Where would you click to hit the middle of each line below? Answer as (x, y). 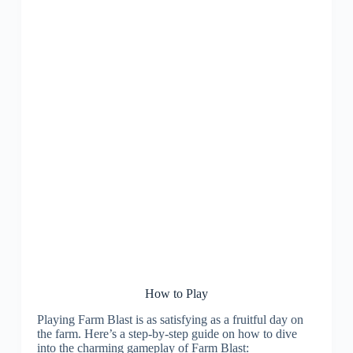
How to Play (176, 293)
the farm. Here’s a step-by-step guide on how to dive (167, 333)
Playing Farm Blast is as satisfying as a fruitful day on (170, 319)
